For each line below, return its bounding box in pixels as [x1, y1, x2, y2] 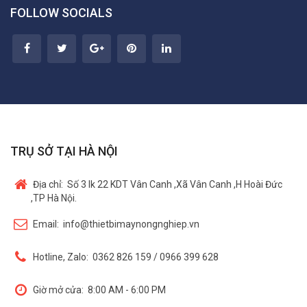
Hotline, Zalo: [33, 251, 90, 263]
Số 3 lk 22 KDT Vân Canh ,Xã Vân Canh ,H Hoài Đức [67, 179, 282, 191]
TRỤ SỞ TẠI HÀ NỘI [10, 144, 118, 159]
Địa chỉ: [33, 179, 65, 191]
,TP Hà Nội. [31, 193, 77, 204]
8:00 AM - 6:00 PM [88, 284, 166, 296]
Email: [33, 219, 61, 230]
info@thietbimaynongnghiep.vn [63, 219, 199, 230]
